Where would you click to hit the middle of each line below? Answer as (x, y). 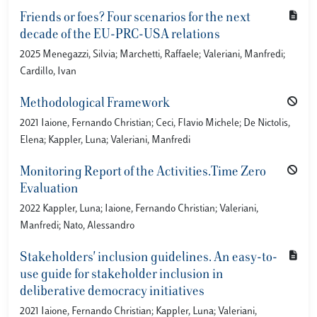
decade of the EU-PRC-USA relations (120, 35)
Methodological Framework (95, 104)
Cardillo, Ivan (48, 72)
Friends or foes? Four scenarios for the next (135, 18)
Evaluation (49, 190)
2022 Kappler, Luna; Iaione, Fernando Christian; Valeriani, (139, 209)
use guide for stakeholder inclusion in (122, 275)
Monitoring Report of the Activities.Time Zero (143, 173)
